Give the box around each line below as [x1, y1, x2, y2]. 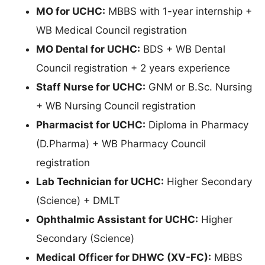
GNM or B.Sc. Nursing [146, 81, 252, 93]
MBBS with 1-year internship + [105, 5, 252, 18]
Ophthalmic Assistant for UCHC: [36, 214, 198, 226]
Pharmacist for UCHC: [36, 119, 146, 131]
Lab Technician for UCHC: [36, 176, 164, 188]
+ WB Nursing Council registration [36, 100, 196, 112]
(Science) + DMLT [36, 195, 120, 207]
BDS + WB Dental [140, 43, 225, 56]
